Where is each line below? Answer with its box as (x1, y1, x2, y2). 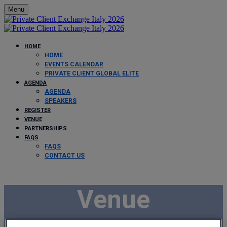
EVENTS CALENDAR (45, 61, 103, 68)
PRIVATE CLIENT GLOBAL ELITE (45, 70, 139, 77)
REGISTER (24, 107, 51, 113)
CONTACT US (45, 152, 85, 159)
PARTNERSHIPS (24, 125, 67, 132)
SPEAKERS (45, 97, 77, 104)
